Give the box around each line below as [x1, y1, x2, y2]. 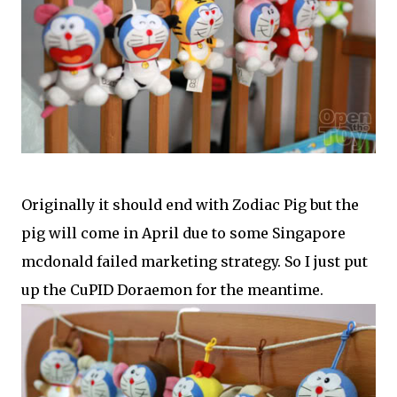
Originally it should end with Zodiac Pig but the [21, 195, 359, 214]
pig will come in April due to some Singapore [21, 223, 346, 242]
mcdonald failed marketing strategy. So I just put [21, 252, 368, 270]
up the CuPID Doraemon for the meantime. [21, 280, 323, 299]
